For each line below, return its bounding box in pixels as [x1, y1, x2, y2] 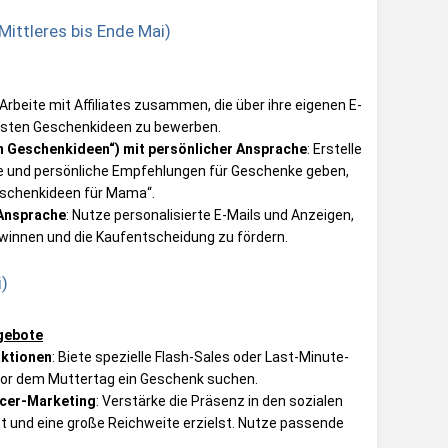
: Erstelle [307, 140, 362, 157]
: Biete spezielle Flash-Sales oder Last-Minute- [52, 348, 349, 365]
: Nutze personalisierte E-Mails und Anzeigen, [66, 206, 354, 223]
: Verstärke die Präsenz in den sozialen [96, 392, 343, 409]
